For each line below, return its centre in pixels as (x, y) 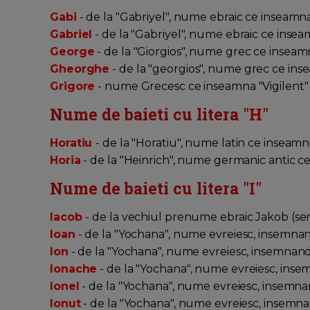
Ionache (74, 269)
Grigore (73, 86)
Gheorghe (80, 69)
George (72, 52)
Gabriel (71, 35)
